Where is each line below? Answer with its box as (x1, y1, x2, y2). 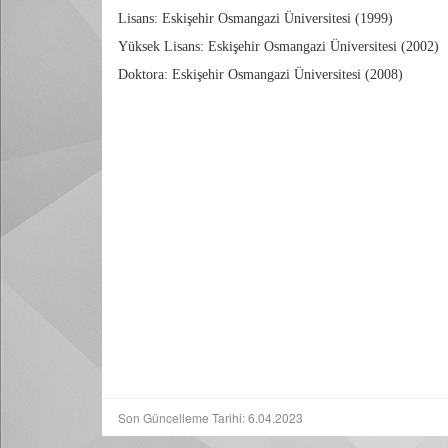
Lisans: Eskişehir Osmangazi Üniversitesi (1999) (118, 11, 397, 26)
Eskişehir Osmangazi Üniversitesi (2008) (168, 67, 407, 82)
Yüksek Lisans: (118, 39, 204, 54)
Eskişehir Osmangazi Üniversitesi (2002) (204, 39, 443, 54)
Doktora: (118, 67, 168, 82)
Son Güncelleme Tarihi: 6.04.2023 (118, 409, 303, 426)
